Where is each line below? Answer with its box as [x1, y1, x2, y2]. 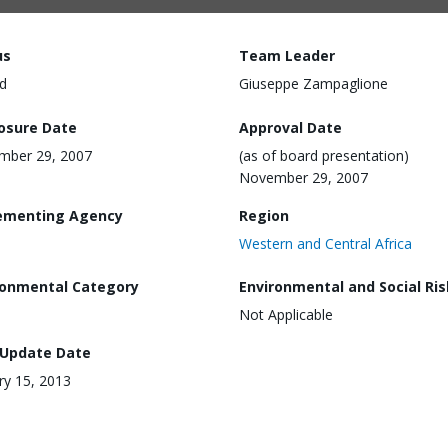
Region [239, 205, 289, 225]
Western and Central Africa [239, 233, 412, 253]
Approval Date [239, 117, 342, 137]
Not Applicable [239, 305, 333, 325]
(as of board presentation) [239, 145, 409, 165]
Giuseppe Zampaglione [239, 74, 388, 93]
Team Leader [239, 46, 335, 65]
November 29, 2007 [239, 167, 368, 187]
